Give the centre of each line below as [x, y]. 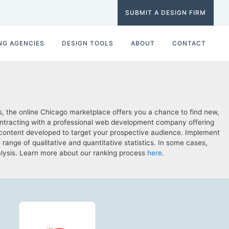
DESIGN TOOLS [88, 43]
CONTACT [189, 43]
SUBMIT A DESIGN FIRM [166, 13]
